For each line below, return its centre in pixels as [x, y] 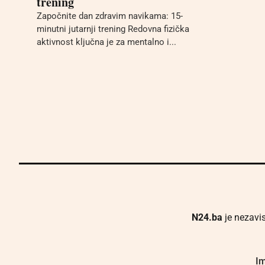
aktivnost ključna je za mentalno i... [106, 42]
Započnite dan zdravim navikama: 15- [110, 16]
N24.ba [207, 218]
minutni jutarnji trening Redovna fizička [113, 29]
